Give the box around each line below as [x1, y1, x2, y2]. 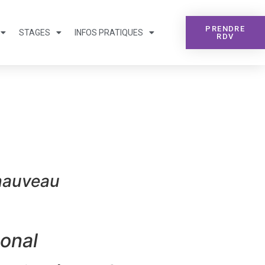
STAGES [19, 28, 51, 37]
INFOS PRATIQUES [75, 28, 144, 37]
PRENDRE [205, 24, 245, 33]
